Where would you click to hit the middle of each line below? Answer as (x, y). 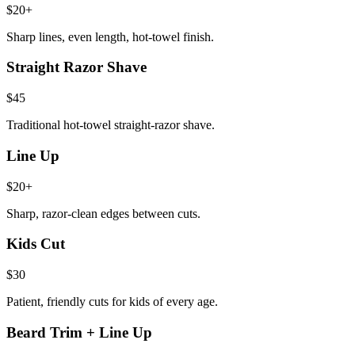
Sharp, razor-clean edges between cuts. (103, 213)
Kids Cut (36, 244)
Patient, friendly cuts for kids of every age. (112, 301)
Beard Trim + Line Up (79, 332)
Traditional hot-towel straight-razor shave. (111, 125)
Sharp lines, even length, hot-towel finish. (110, 36)
